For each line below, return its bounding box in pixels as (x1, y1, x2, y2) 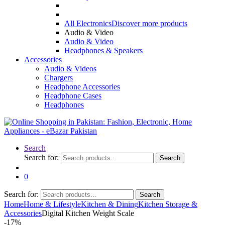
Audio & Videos (44, 64, 96, 73)
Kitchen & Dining (81, 200, 138, 208)
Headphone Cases (44, 91, 101, 100)
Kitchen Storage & (138, 200, 197, 208)
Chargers (44, 73, 73, 82)
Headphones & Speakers (64, 46, 143, 55)
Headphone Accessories (44, 82, 120, 91)
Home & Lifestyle (24, 200, 81, 208)
